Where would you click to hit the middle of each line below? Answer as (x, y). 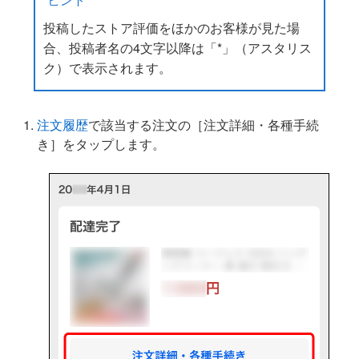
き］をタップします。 (101, 144)
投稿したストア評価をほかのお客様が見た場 (172, 28)
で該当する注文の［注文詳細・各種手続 (204, 125)
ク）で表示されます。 (108, 68)
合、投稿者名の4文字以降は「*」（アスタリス (178, 48)
